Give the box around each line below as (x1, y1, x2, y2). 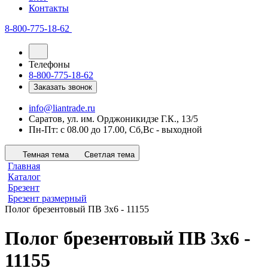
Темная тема (23, 150, 69, 159)
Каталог (8, 172, 41, 182)
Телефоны (29, 59, 70, 69)
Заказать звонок (33, 83, 92, 92)
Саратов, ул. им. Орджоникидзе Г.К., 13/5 (29, 114, 198, 124)
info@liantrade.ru (29, 103, 95, 113)
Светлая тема (84, 150, 135, 159)
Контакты (29, 3, 69, 13)
